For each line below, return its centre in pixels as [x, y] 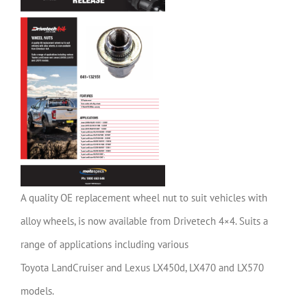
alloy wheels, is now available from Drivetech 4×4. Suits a [144, 221]
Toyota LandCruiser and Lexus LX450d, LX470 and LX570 [142, 267]
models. [37, 291]
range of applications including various [105, 244]
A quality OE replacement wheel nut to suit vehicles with [144, 197]
